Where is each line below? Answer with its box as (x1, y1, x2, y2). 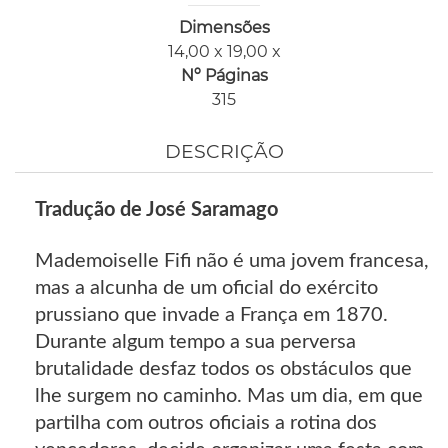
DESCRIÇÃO (164, 139, 284, 163)
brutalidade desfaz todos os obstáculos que (35, 358, 412, 379)
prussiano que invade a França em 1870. (35, 304, 388, 325)
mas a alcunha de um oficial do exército (35, 277, 378, 298)
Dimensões (178, 17, 270, 37)
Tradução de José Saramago (35, 199, 278, 220)
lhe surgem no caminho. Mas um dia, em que (35, 385, 423, 406)
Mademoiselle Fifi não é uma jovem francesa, (35, 250, 429, 271)
